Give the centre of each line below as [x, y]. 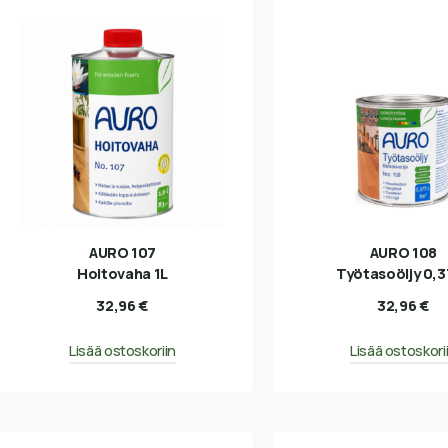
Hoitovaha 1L [122, 274]
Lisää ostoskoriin [122, 350]
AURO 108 [403, 253]
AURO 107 [122, 253]
